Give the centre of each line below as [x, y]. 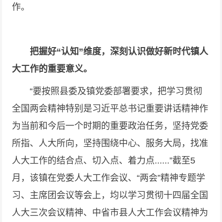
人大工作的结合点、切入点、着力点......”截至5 [104, 161]
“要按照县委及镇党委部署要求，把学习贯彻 [107, 91]
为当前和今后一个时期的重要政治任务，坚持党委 [110, 126]
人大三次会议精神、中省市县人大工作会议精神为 [110, 213]
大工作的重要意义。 [52, 69]
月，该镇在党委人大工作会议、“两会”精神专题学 [109, 178]
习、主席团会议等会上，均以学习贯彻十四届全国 [110, 195]
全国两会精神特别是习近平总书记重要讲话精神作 [110, 109]
